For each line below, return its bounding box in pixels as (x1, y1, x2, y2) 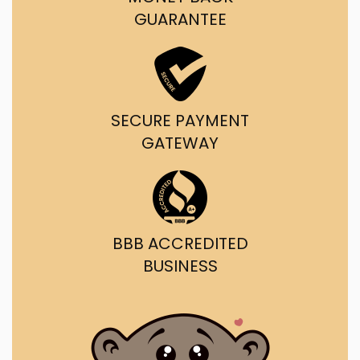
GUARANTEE (133, 8, 227, 31)
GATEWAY (141, 132, 219, 154)
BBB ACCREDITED (112, 232, 248, 255)
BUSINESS (142, 255, 218, 277)
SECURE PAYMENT (111, 109, 249, 132)
